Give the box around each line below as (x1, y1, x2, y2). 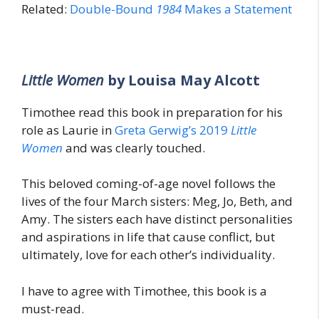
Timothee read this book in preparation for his (21, 103, 283, 120)
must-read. (21, 300, 84, 317)
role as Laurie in (21, 121, 115, 138)
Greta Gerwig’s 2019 (115, 121, 231, 138)
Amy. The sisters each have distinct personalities (21, 211, 293, 228)
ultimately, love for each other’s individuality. (21, 246, 275, 263)
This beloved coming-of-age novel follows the (21, 175, 276, 192)
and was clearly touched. (63, 139, 205, 156)
